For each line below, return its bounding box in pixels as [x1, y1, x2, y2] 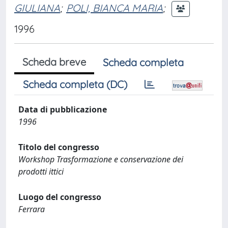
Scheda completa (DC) [23, 78, 127, 91]
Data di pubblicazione [18, 104, 107, 115]
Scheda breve [22, 55, 86, 68]
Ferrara [18, 204, 45, 215]
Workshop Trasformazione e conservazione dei [18, 154, 183, 165]
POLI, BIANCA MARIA [66, 1, 163, 14]
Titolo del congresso [18, 141, 99, 153]
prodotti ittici [18, 166, 64, 177]
